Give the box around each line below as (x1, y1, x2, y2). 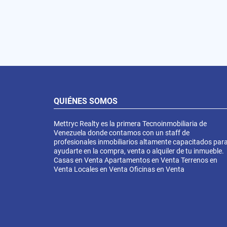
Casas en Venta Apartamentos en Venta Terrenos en (54, 156, 217, 164)
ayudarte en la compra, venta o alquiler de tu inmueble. (54, 146, 224, 155)
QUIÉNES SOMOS (54, 96, 118, 106)
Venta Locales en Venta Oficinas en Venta (54, 165, 184, 173)
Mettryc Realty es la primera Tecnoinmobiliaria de (54, 119, 207, 128)
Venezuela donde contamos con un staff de (54, 128, 190, 137)
